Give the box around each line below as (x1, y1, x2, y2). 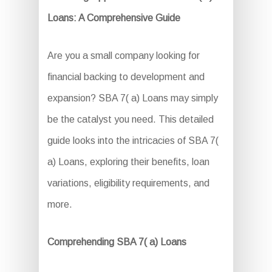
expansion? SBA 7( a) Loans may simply (47, 93, 218, 104)
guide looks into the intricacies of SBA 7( (47, 135, 219, 146)
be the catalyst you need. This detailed (47, 114, 214, 125)
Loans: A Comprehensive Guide (47, 13, 180, 24)
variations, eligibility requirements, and (47, 178, 209, 189)
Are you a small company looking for (47, 50, 200, 61)
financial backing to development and (47, 72, 205, 83)
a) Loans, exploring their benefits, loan (47, 157, 209, 168)
